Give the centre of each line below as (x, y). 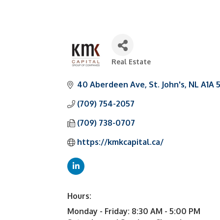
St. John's (167, 84)
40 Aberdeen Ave (111, 84)
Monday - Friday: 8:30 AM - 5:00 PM (134, 211)
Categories (126, 68)
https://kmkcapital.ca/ (120, 142)
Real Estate (131, 62)
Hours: (79, 196)
